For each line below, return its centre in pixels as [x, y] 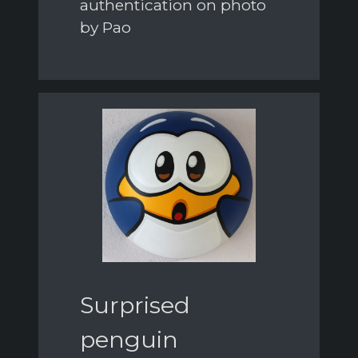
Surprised [135, 304]
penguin [129, 339]
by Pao [105, 28]
